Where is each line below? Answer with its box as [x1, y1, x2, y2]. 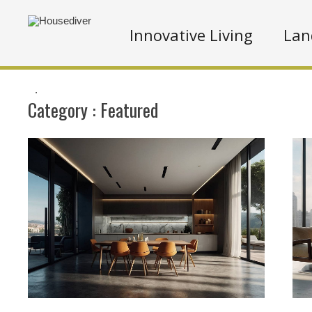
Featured [100, 96, 158, 123]
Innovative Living [130, 24, 253, 45]
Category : [28, 96, 100, 123]
